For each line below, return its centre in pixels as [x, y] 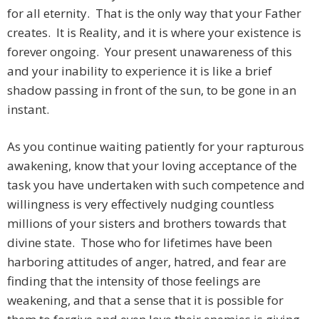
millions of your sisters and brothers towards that [147, 224]
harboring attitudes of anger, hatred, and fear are [147, 262]
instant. [28, 110]
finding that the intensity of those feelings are [134, 281]
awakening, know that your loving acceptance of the [152, 166]
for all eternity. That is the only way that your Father [154, 14]
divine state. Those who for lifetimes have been [140, 243]
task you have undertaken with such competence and [156, 185]
